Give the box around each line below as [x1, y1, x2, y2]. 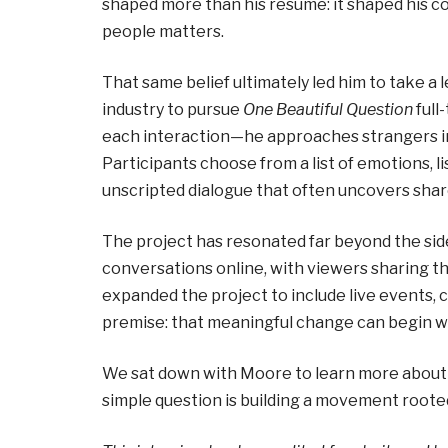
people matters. [102, 22, 224, 41]
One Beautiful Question [243, 100, 413, 119]
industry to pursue [102, 100, 243, 119]
